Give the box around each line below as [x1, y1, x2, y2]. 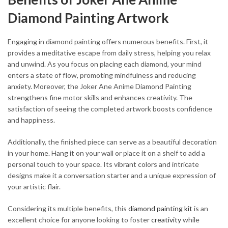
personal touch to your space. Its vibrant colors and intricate [8, 159, 199, 168]
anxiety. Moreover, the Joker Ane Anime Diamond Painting [8, 81, 191, 91]
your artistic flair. [8, 182, 61, 191]
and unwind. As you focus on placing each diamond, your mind [8, 59, 202, 68]
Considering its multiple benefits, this [8, 204, 128, 213]
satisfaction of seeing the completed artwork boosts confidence [8, 104, 212, 113]
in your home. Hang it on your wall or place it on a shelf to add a [8, 148, 205, 157]
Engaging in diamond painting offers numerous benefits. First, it [8, 37, 208, 46]
